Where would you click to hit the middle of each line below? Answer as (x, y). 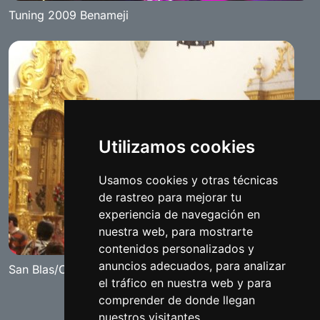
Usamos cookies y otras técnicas (188, 180)
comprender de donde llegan (176, 300)
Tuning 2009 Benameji (69, 15)
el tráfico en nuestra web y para (185, 283)
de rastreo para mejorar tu (170, 197)
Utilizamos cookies (176, 147)
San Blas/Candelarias (65, 269)
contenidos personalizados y (176, 249)
